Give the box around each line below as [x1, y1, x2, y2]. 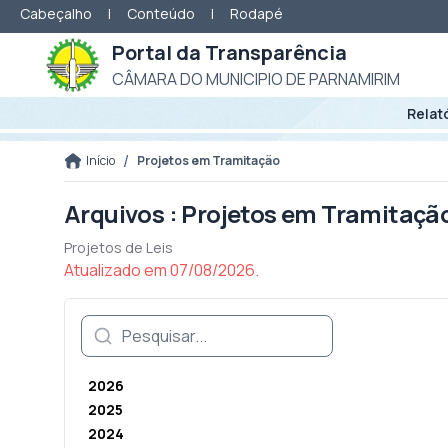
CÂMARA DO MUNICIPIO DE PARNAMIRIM [112, 68, 400, 90]
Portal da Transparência [112, 39, 347, 66]
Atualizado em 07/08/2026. [64, 259, 259, 281]
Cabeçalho [20, 4, 92, 23]
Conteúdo [127, 4, 195, 23]
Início [86, 152, 115, 169]
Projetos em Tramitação [137, 152, 280, 169]
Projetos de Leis [64, 238, 173, 257]
